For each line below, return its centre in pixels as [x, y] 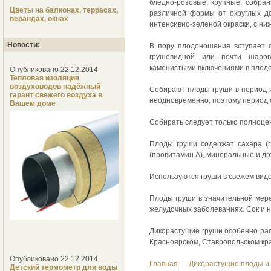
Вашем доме [33, 104]
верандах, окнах [39, 19]
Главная [164, 263]
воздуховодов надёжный [55, 87]
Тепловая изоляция [44, 78]
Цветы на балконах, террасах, [64, 11]
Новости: [24, 45]
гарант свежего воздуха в [56, 95]
